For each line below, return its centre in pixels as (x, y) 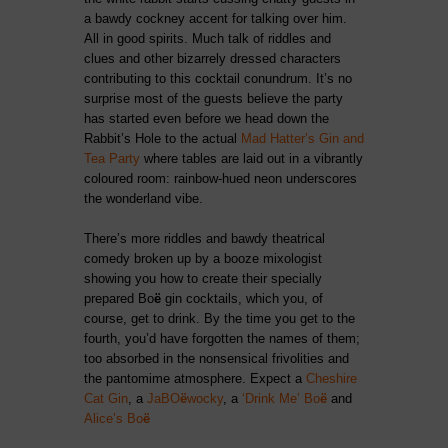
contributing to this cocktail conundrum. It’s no (218, 78)
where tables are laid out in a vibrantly (251, 158)
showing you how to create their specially (203, 278)
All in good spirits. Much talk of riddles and (207, 38)
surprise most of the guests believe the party (213, 98)
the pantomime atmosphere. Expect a (195, 378)
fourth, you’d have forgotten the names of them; (222, 338)
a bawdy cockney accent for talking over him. (215, 18)
